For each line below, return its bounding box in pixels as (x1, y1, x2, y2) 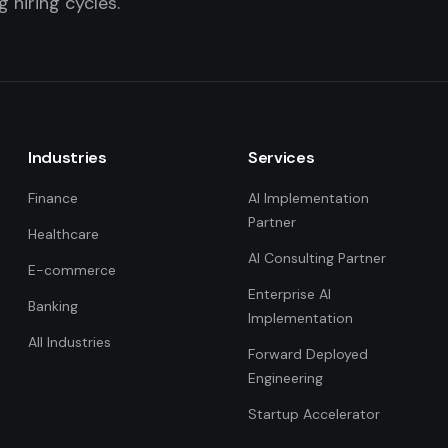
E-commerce (28, 261, 116, 279)
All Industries (28, 333, 111, 351)
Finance (28, 189, 78, 207)
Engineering (248, 369, 323, 387)
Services (248, 147, 315, 168)
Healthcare (28, 225, 99, 243)
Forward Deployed (248, 345, 368, 363)
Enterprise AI (248, 285, 331, 303)
